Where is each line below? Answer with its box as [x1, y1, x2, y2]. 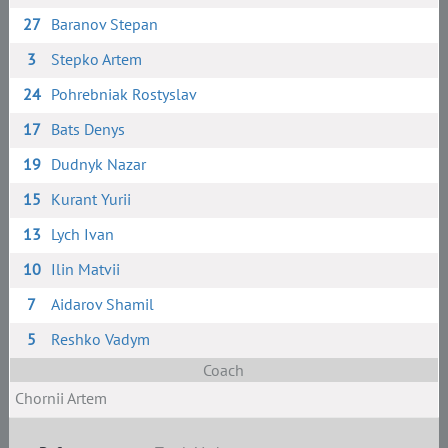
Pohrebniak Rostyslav [51, 84, 198, 104]
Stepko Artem [51, 49, 143, 69]
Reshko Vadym [51, 329, 151, 349]
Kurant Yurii [51, 189, 132, 209]
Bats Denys [51, 119, 126, 139]
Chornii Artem [14, 388, 107, 408]
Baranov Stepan [51, 14, 159, 34]
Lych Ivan [51, 224, 115, 244]
